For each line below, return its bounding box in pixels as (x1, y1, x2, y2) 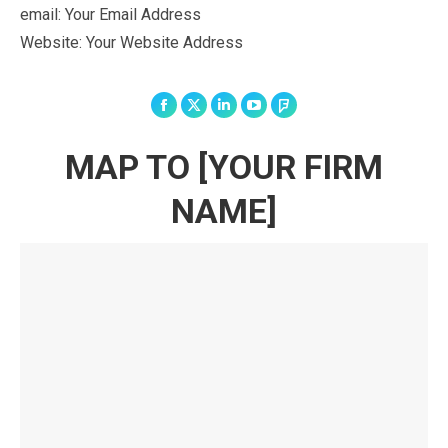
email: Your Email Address (20, 5, 201, 25)
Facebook (162, 103, 225, 120)
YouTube (252, 103, 311, 120)
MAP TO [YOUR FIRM (65, 147, 383, 188)
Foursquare (282, 103, 354, 120)
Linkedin (222, 103, 280, 120)
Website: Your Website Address (20, 33, 243, 53)
